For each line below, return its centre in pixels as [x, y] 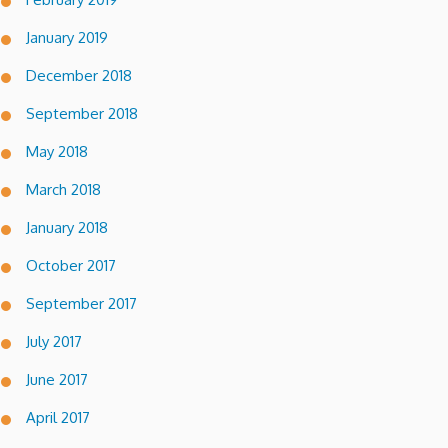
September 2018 [82, 114]
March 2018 [63, 190]
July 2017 [54, 342]
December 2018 [79, 76]
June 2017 [57, 380]
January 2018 [67, 228]
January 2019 [67, 38]
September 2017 [81, 304]
